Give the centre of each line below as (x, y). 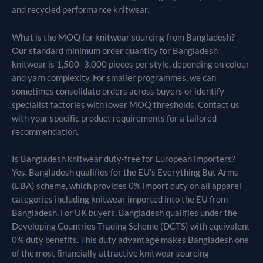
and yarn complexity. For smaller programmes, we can (114, 77)
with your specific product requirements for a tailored (114, 118)
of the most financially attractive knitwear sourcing (110, 253)
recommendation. (45, 131)
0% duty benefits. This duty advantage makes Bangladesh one (130, 240)
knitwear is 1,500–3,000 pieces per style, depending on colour (131, 64)
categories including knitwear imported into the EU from (120, 199)
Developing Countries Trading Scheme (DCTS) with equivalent (131, 226)
